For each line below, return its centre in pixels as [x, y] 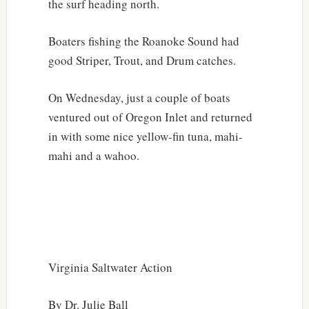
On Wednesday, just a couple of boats [139, 97]
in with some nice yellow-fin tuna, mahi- [145, 136]
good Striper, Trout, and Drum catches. [142, 60]
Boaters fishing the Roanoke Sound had [143, 41]
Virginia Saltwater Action [110, 267]
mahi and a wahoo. [93, 155]
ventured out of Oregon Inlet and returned [150, 117]
